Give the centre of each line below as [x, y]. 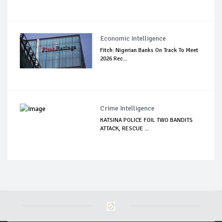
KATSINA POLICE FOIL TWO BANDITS [147, 120]
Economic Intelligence [133, 38]
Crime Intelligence [128, 108]
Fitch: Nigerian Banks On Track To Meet [149, 50]
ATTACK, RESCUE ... [125, 128]
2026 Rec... [114, 58]
